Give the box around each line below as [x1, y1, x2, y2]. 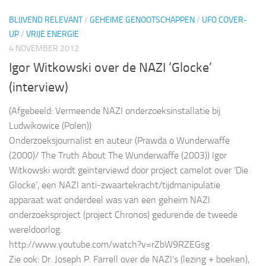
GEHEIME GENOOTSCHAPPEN [90, 15, 195, 25]
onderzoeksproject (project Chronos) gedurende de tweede [9, 209, 237, 221]
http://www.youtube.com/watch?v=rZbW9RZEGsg [9, 239, 210, 251]
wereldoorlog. [9, 224, 62, 236]
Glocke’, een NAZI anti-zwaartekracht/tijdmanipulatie [9, 179, 220, 191]
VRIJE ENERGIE [26, 29, 79, 39]
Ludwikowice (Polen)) [9, 120, 91, 132]
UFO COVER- [202, 15, 247, 25]
